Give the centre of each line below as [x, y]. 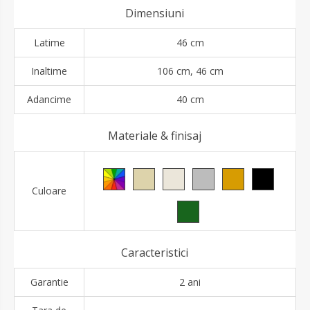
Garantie [49, 282]
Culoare [49, 191]
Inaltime [49, 71]
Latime [49, 43]
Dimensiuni [155, 13]
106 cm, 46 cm [190, 71]
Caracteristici [155, 253]
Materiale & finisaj [155, 136]
